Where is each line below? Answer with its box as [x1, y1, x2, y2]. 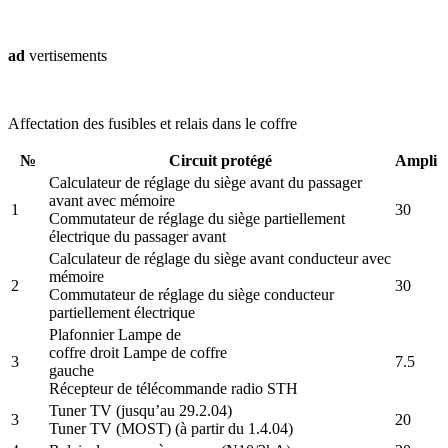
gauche [49, 361, 94, 379]
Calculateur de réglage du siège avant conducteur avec [49, 249, 391, 267]
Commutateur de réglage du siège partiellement [49, 209, 345, 227]
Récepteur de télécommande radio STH [49, 379, 298, 397]
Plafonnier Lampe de [49, 325, 181, 343]
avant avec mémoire [49, 191, 175, 209]
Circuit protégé [168, 151, 272, 169]
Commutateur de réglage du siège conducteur [49, 285, 334, 303]
